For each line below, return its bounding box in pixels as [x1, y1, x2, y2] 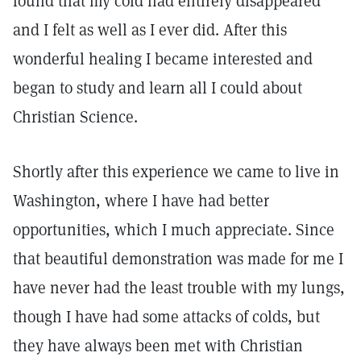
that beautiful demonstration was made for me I [13, 248, 343, 269]
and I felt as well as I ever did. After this [13, 19, 287, 40]
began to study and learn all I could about [13, 77, 302, 98]
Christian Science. [13, 106, 138, 127]
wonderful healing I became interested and [13, 48, 313, 69]
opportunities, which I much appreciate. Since [13, 219, 334, 240]
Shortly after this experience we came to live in [13, 161, 339, 182]
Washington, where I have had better [13, 190, 269, 211]
